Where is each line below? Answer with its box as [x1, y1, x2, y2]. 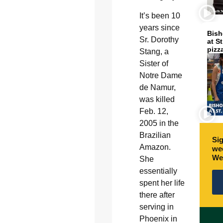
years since [139, 23, 180, 32]
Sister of [139, 59, 168, 68]
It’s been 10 [139, 11, 180, 20]
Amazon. [139, 142, 171, 151]
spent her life [139, 178, 185, 187]
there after [139, 190, 175, 199]
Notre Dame [139, 71, 182, 80]
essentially [139, 166, 177, 175]
